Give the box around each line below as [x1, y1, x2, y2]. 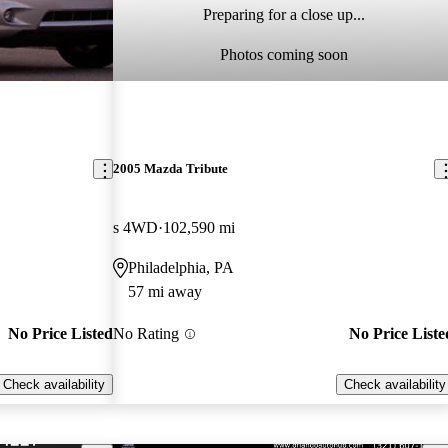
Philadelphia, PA [128, 259, 235, 277]
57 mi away [128, 283, 203, 301]
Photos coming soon [219, 46, 348, 64]
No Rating [113, 325, 180, 343]
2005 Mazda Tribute [113, 161, 229, 177]
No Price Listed [8, 325, 114, 343]
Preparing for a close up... [202, 6, 365, 24]
